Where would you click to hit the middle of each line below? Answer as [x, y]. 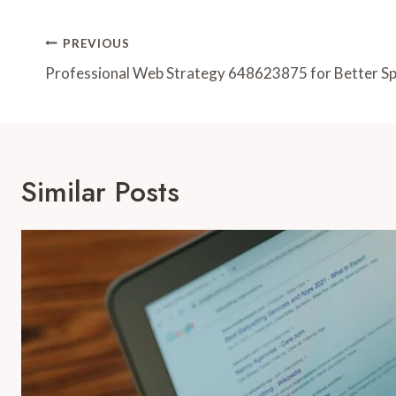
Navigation [111, 79]
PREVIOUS [96, 43]
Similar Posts [100, 192]
